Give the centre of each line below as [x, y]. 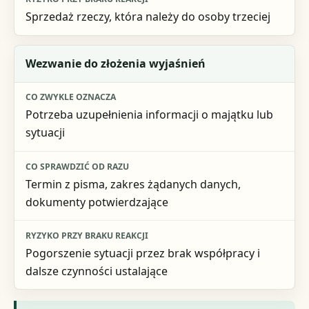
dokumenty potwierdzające [97, 202]
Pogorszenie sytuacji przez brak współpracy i [142, 253]
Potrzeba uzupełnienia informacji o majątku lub [149, 115]
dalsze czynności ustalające [96, 271]
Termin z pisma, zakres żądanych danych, [133, 184]
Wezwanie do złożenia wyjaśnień [115, 64]
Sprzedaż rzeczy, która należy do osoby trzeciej [148, 17]
